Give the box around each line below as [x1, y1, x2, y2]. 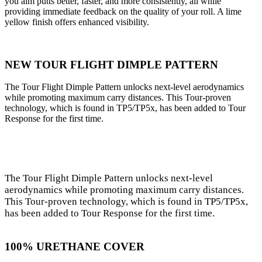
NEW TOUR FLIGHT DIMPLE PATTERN [5, 58, 218, 71]
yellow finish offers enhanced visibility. [5, 16, 149, 27]
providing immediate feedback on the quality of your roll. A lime [5, 6, 242, 16]
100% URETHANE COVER [5, 240, 144, 253]
